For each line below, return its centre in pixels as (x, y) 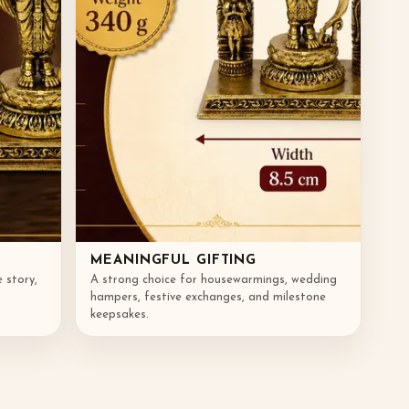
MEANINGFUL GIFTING (174, 260)
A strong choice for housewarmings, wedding (214, 279)
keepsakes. (120, 314)
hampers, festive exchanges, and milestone (209, 297)
